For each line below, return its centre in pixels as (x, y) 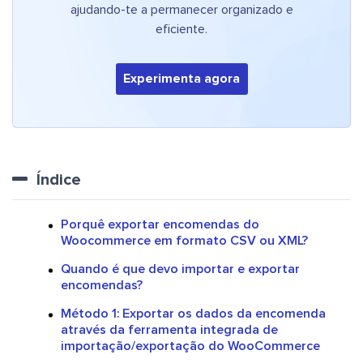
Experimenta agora (181, 79)
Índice (59, 180)
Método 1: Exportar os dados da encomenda (193, 314)
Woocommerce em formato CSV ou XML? (184, 241)
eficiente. (181, 30)
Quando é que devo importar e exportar (180, 269)
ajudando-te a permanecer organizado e (181, 10)
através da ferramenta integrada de (169, 330)
